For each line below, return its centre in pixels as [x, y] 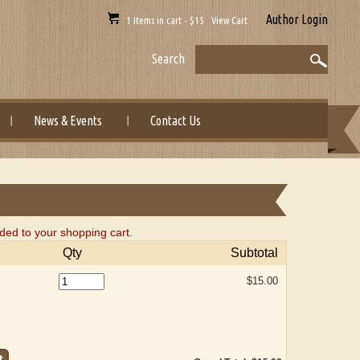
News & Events [68, 121]
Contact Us [176, 121]
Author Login [297, 19]
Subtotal [255, 253]
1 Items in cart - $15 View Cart [184, 20]
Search [168, 59]
